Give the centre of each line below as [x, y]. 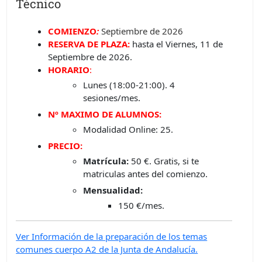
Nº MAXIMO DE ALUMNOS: [105, 114]
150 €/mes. [142, 206]
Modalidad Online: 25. [128, 130]
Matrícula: [106, 161]
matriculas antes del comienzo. [146, 174]
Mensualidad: [113, 190]
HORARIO [69, 70]
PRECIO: [65, 146]
